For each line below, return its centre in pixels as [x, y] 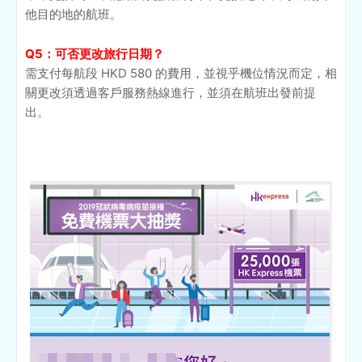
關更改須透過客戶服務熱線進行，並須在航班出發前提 [170, 93]
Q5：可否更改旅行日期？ [95, 54]
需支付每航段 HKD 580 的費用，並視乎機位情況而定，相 [181, 74]
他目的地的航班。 [74, 15]
